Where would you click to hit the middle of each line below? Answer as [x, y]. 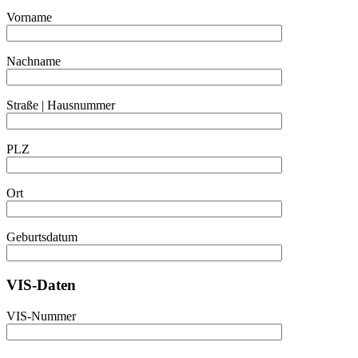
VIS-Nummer [41, 316]
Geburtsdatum [42, 237]
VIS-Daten [41, 285]
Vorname [29, 18]
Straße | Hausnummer [61, 105]
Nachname [34, 62]
